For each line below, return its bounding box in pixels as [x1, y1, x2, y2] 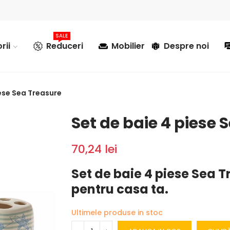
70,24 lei [71, 141, 117, 157]
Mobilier [111, 40, 145, 52]
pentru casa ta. [71, 181, 168, 198]
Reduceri [46, 40, 83, 52]
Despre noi [164, 40, 209, 52]
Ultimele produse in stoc [71, 207, 163, 218]
